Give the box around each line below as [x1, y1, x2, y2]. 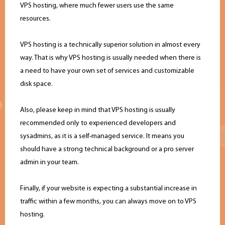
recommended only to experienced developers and [20, 120, 176, 128]
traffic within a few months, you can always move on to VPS [20, 198, 196, 206]
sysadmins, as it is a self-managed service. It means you [20, 133, 184, 141]
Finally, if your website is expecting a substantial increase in [20, 185, 197, 193]
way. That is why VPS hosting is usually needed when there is [20, 54, 201, 62]
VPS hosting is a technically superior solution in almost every [20, 41, 200, 49]
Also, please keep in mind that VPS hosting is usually [20, 106, 175, 115]
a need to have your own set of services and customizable [20, 67, 194, 75]
